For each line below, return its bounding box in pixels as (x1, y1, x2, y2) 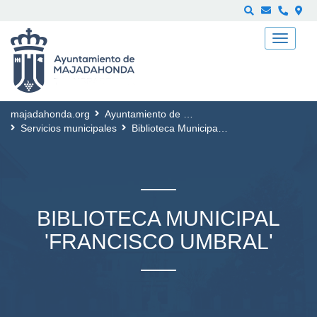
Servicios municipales (21, 122, 117, 134)
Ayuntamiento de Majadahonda (105, 108, 183, 120)
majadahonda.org (11, 108, 90, 120)
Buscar (209, 22, 241, 34)
